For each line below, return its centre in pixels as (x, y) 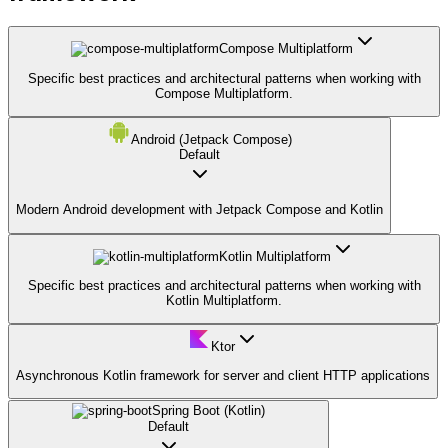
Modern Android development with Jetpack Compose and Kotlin (199, 210)
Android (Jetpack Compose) (211, 140)
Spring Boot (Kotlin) (208, 411)
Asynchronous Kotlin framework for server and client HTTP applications (223, 375)
